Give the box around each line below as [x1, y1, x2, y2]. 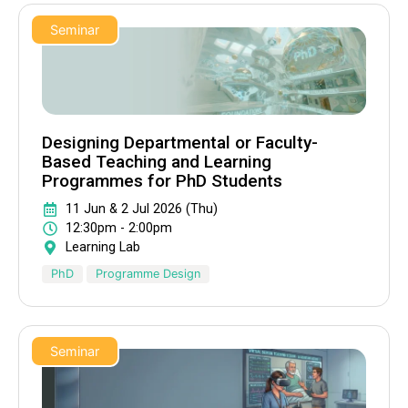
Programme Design [96, 267, 200, 281]
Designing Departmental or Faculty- [42, 132, 318, 154]
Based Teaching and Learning [42, 151, 271, 173]
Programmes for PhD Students [42, 170, 282, 192]
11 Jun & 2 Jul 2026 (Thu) [66, 201, 218, 218]
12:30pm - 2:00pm [66, 220, 172, 237]
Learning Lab [66, 240, 140, 256]
